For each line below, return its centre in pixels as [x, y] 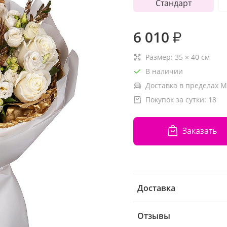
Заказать [199, 131]
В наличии [164, 71]
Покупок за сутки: [177, 99]
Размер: [160, 57]
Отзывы [154, 216]
